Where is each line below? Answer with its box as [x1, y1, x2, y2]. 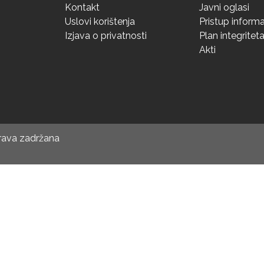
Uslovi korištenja [65, 16, 135, 28]
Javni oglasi [199, 2, 249, 14]
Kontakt [65, 2, 100, 14]
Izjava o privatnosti [65, 30, 147, 42]
